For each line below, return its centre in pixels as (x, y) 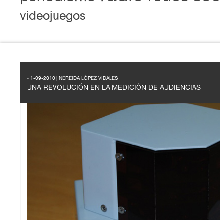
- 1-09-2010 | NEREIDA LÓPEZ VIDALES (72, 78)
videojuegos (53, 15)
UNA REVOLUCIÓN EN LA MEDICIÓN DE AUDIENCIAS (114, 87)
